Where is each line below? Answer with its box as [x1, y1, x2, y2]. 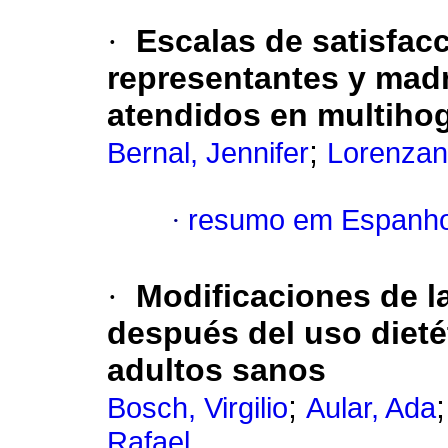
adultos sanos [107, 352, 326, 389]
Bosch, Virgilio [107, 392, 288, 425]
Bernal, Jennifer [107, 137, 309, 170]
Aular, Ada [306, 392, 436, 425]
